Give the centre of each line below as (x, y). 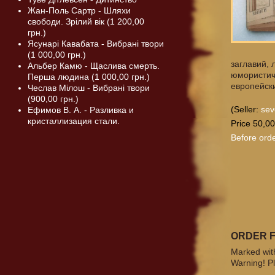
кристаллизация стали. (74, 121)
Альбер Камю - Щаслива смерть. (94, 66)
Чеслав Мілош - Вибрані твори (89, 88)
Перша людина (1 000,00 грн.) (89, 77)
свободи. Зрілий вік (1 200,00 (86, 21)
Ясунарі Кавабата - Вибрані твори (96, 44)
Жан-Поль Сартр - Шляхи (79, 10)
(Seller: (246, 109)
